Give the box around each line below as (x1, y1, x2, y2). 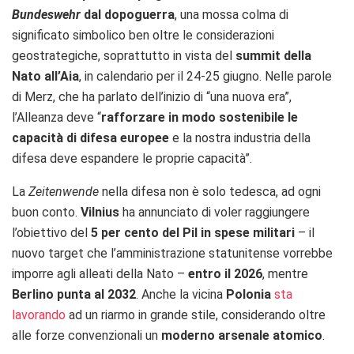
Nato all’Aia (12, 69, 79, 85)
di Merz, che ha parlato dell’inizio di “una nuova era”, (12, 89, 292, 105)
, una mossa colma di (175, 7, 288, 23)
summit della (235, 48, 311, 64)
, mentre (262, 266, 308, 282)
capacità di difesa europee (12, 130, 169, 146)
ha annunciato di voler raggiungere (119, 205, 310, 220)
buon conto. (12, 205, 81, 220)
